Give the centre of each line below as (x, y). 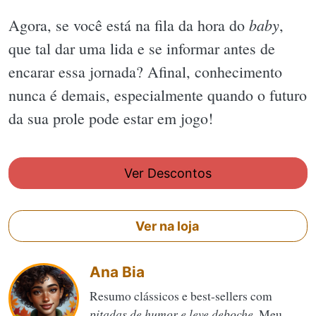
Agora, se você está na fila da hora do (129, 25)
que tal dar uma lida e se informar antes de (142, 49)
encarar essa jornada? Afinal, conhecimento (145, 72)
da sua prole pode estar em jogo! (111, 119)
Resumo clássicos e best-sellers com (181, 295)
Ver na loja (166, 226)
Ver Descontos (166, 173)
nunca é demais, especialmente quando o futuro (158, 95)
